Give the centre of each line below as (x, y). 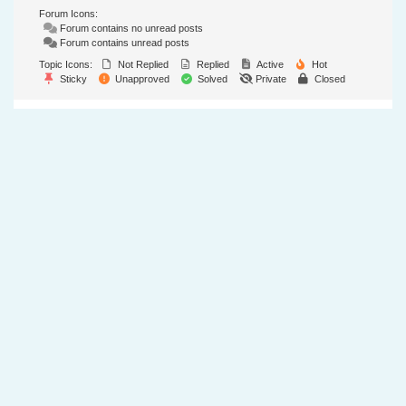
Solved (211, 79)
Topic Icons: (66, 65)
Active (269, 65)
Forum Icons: (68, 14)
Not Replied (142, 65)
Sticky (72, 79)
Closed (329, 79)
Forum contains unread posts (123, 43)
